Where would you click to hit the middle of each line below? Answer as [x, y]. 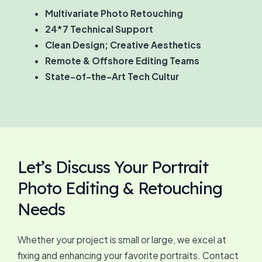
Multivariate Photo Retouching [114, 13]
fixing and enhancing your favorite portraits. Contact [128, 255]
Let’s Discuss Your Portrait [113, 167]
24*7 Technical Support [99, 29]
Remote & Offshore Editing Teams [122, 61]
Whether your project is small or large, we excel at [122, 239]
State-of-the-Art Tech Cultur [112, 77]
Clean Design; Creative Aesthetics [123, 45]
